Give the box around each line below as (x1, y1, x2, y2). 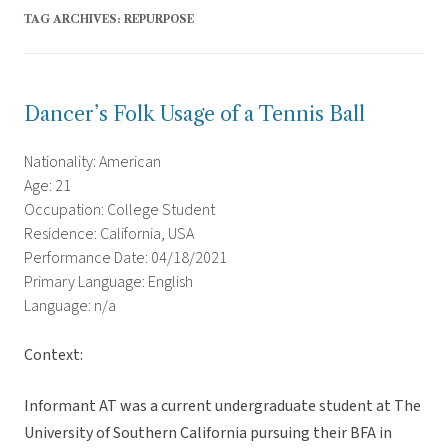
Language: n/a (24, 295, 116, 318)
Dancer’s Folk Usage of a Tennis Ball (24, 102, 365, 127)
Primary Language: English (24, 271, 193, 294)
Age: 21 (24, 175, 71, 198)
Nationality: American (24, 151, 161, 174)
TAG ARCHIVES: (24, 12, 124, 27)
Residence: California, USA (24, 223, 194, 246)
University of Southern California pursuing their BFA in (24, 422, 392, 445)
